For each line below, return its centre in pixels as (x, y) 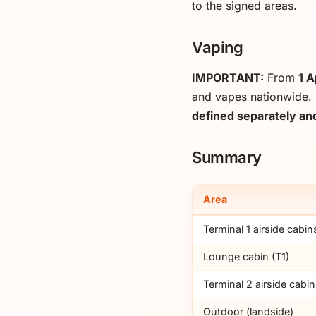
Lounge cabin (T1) (247, 256)
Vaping (218, 47)
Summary (227, 157)
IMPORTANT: (228, 77)
